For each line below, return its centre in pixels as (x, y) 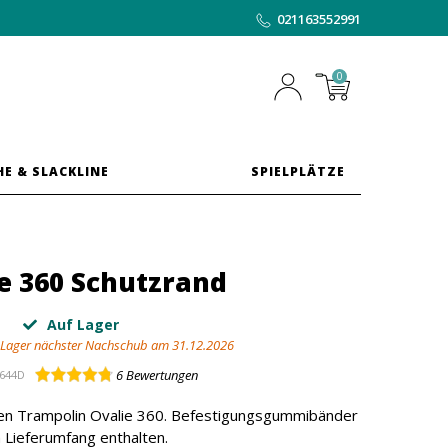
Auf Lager (81, 324)
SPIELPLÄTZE (298, 171)
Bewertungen (160, 375)
